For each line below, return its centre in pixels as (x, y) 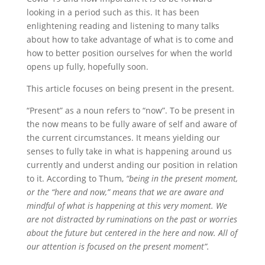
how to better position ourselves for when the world (129, 53)
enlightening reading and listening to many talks (123, 26)
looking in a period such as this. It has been (113, 12)
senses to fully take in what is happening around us (129, 151)
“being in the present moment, (182, 178)
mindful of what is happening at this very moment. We (127, 206)
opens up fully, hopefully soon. (87, 67)
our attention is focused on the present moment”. (118, 246)
